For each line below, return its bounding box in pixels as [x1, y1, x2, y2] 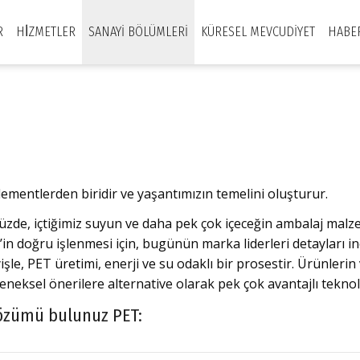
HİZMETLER [16, 24, 76, 39]
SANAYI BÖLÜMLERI [88, 24, 188, 39]
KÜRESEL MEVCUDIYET [201, 24, 315, 39]
